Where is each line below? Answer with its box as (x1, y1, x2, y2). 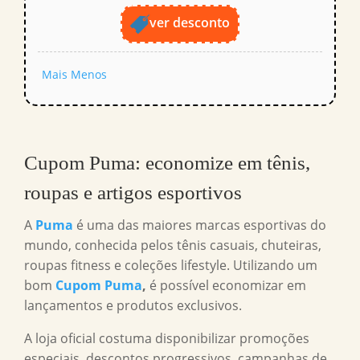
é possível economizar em (146, 276, 306, 295)
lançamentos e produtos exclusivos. (24, 297, 242, 315)
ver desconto (149, 14, 230, 32)
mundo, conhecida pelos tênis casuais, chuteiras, (24, 236, 321, 255)
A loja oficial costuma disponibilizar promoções (24, 329, 309, 348)
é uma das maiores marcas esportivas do (73, 216, 326, 235)
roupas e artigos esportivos (24, 182, 242, 204)
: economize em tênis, (135, 152, 310, 174)
